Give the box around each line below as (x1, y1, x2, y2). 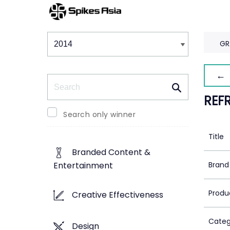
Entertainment (53, 160, 113, 172)
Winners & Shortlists (47, 25, 144, 37)
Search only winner (63, 109, 136, 120)
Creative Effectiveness (72, 189, 163, 201)
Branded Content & (72, 146, 150, 159)
